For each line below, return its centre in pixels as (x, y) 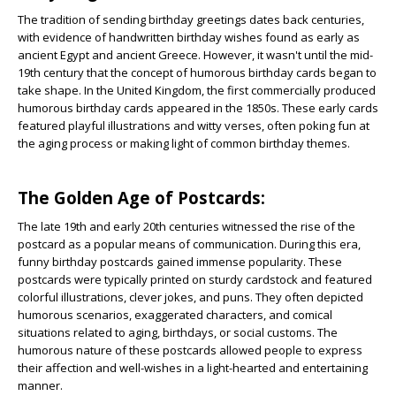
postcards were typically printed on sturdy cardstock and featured (195, 280)
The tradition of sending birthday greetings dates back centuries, (191, 20)
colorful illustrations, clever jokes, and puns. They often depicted (190, 297)
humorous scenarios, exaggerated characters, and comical (175, 315)
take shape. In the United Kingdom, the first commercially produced (197, 91)
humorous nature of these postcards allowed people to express (190, 350)
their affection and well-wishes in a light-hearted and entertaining (193, 368)
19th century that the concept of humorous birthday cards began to (197, 73)
